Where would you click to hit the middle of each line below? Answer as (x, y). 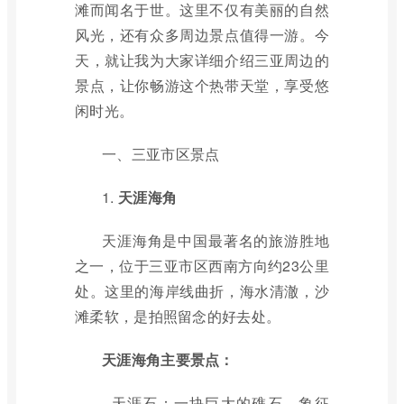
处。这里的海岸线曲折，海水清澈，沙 (202, 291)
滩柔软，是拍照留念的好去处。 (178, 316)
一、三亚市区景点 (161, 154)
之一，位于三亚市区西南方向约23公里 (202, 266)
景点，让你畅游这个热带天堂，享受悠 (202, 85)
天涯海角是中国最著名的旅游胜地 (216, 240)
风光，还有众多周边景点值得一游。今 (202, 35)
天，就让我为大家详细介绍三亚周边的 (202, 60)
